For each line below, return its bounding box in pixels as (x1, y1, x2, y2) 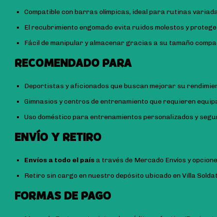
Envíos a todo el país (24, 156, 94, 165)
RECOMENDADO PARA (15, 55, 132, 72)
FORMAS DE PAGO (15, 188, 111, 204)
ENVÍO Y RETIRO (15, 129, 101, 146)
